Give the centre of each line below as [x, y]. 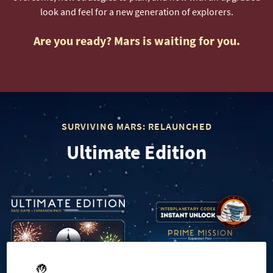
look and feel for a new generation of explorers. [136, 11]
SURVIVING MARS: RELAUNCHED [136, 126]
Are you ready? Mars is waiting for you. [136, 40]
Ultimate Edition [136, 152]
